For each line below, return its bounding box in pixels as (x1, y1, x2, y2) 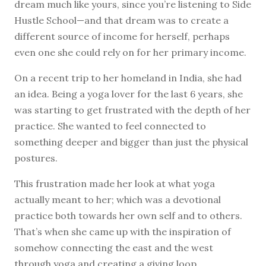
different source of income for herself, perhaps (14, 30, 230, 42)
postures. (14, 151, 58, 164)
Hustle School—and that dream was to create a (14, 14, 229, 26)
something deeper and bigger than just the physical (14, 135, 248, 148)
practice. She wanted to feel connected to (14, 119, 206, 132)
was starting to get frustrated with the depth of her (14, 103, 251, 116)
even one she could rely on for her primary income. (14, 46, 246, 58)
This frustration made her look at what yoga (14, 177, 215, 189)
